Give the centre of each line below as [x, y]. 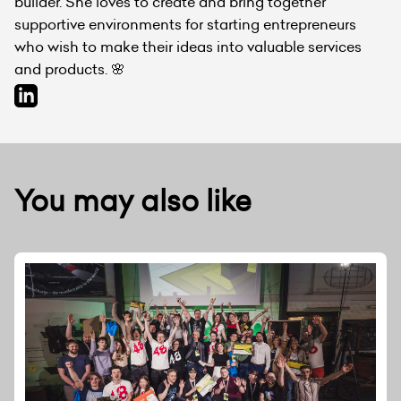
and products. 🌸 [70, 68]
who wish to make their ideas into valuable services [188, 46]
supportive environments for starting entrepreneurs [185, 24]
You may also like [133, 200]
